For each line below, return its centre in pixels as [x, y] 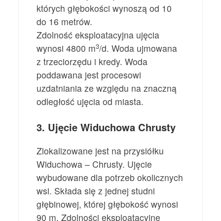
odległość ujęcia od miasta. [90, 102]
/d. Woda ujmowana [138, 48]
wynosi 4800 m [66, 48]
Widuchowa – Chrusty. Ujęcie [94, 164]
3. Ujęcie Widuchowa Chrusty [106, 127]
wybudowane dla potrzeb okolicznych [110, 177]
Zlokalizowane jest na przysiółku [100, 150]
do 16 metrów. [65, 22]
